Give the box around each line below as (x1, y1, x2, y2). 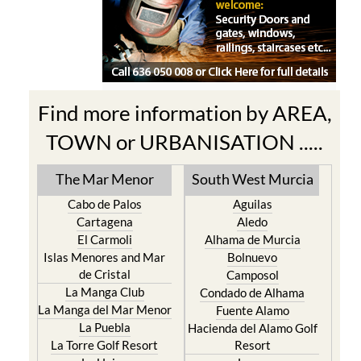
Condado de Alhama (200, 285, 305, 300)
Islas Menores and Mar (44, 250, 166, 264)
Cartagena (76, 214, 133, 229)
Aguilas (232, 197, 272, 211)
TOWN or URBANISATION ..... (46, 129, 323, 155)
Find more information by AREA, (37, 100, 332, 126)
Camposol (226, 268, 279, 282)
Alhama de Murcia (204, 232, 301, 247)
